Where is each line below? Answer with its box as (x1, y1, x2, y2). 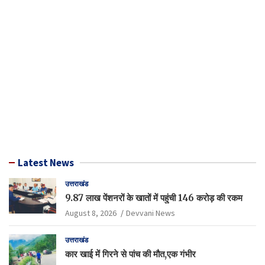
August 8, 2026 (65, 207, 117, 218)
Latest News (18, 156, 74, 169)
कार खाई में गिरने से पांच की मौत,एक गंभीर (65, 248, 196, 260)
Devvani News (126, 207, 175, 218)
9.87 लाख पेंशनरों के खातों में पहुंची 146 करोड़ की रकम (65, 192, 243, 203)
